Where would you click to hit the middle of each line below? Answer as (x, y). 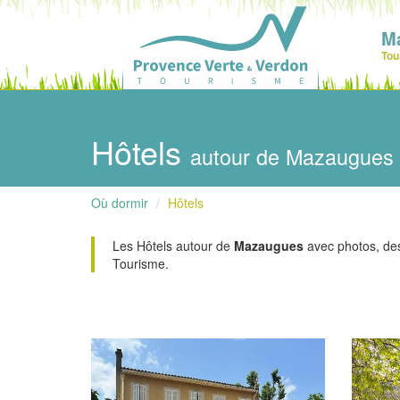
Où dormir (120, 203)
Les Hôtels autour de (173, 246)
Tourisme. (141, 263)
